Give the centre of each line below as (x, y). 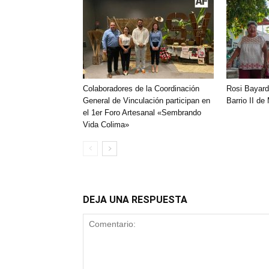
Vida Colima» (106, 125)
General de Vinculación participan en (147, 101)
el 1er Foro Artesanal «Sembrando (142, 113)
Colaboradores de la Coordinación (141, 89)
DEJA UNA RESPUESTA (135, 200)
